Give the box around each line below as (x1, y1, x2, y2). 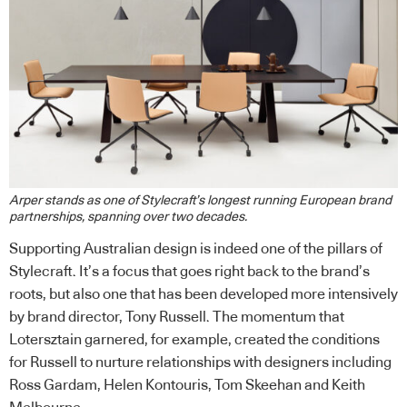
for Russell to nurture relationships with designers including (9, 355, 392, 371)
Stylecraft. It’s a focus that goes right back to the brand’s (9, 264, 370, 280)
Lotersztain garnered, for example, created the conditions (9, 333, 380, 348)
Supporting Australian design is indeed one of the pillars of (9, 242, 382, 257)
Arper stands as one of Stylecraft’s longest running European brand (9, 194, 392, 208)
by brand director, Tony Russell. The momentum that (9, 310, 344, 325)
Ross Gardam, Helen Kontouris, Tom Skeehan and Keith (9, 378, 365, 393)
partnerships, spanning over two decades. (9, 211, 250, 224)
